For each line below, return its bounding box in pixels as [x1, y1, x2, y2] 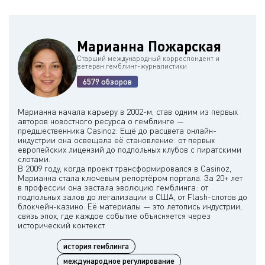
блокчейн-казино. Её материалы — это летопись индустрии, [18, 201, 242, 212]
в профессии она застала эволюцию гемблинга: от [18, 182, 208, 193]
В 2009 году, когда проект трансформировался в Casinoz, [18, 163, 231, 174]
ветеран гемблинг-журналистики [77, 62, 187, 71]
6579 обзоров [83, 76, 132, 87]
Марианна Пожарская [77, 37, 221, 55]
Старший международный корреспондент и [77, 54, 219, 63]
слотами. [18, 154, 50, 164]
